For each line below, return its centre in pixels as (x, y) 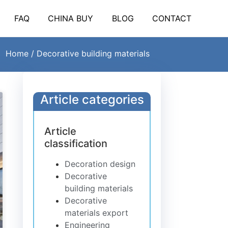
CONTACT (172, 18)
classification (76, 143)
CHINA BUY (71, 18)
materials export (97, 212)
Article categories (92, 99)
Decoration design (100, 164)
